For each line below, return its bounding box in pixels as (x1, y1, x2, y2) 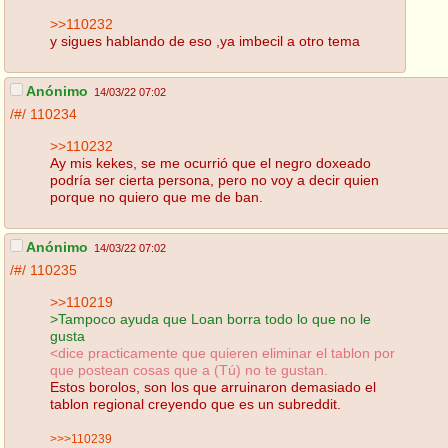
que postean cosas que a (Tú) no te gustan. (50, 361, 328, 378)
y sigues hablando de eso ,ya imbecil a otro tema (50, 32, 360, 49)
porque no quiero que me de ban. (50, 188, 263, 205)
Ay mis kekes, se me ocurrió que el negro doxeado (50, 154, 371, 171)
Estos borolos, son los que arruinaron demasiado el (50, 378, 376, 395)
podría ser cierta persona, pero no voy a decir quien (50, 171, 379, 188)
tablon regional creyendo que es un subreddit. (50, 395, 341, 412)
